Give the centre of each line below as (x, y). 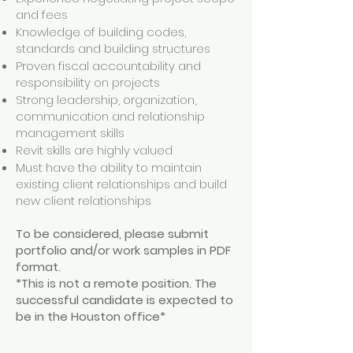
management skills (70, 133)
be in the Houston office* (92, 316)
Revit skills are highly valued (94, 150)
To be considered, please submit (112, 234)
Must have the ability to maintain (109, 167)
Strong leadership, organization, (106, 100)
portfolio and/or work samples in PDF (123, 250)
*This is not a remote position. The (116, 283)
